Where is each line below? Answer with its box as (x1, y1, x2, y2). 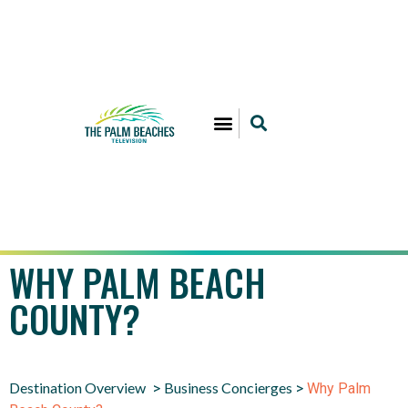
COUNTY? (9, 291, 140, 346)
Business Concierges (164, 379, 292, 396)
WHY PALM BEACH (9, 255, 266, 310)
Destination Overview (9, 379, 146, 396)
